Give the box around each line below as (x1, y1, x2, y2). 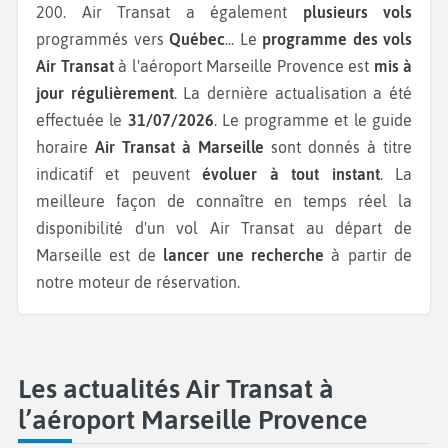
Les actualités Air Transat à (18, 373, 334, 405)
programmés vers (36, 30, 169, 48)
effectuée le (36, 111, 128, 129)
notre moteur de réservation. (36, 273, 240, 291)
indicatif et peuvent (36, 165, 203, 183)
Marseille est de (36, 246, 164, 264)
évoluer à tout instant (202, 165, 380, 183)
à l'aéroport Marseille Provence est (113, 57, 374, 75)
